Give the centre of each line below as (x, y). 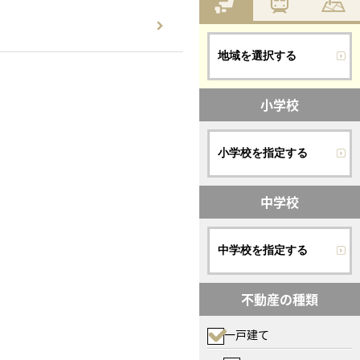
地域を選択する (257, 55)
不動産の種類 (280, 299)
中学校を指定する (263, 250)
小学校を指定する (263, 153)
